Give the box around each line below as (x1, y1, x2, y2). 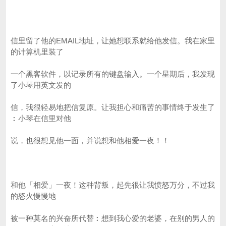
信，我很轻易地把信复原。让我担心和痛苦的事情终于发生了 (11, 103, 215, 111)
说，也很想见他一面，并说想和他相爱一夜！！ (11, 136, 169, 145)
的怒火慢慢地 (11, 192, 56, 200)
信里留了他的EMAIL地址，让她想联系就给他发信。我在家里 (11, 36, 215, 45)
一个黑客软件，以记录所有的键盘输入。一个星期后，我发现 (11, 70, 215, 78)
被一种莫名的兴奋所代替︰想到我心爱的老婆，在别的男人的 (11, 214, 215, 222)
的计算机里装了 (11, 47, 64, 56)
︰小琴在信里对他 (11, 114, 71, 123)
